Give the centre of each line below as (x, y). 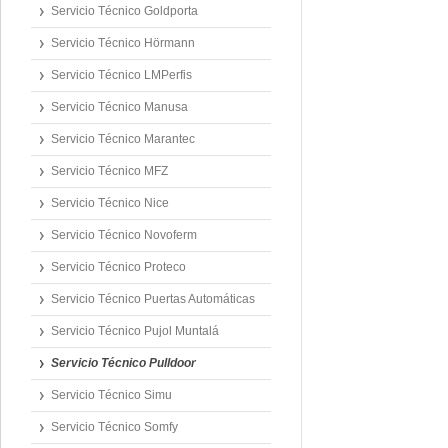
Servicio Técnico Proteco (118, 267)
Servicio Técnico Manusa (119, 107)
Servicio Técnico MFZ (109, 171)
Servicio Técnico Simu (111, 395)
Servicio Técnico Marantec (123, 139)
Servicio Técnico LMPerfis (121, 75)
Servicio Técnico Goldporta (124, 11)
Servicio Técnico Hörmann (123, 43)
